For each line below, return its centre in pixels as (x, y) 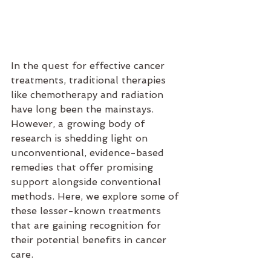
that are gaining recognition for (87, 226)
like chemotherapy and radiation (89, 95)
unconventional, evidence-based (89, 153)
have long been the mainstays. (84, 109)
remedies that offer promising (83, 168)
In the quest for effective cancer (89, 66)
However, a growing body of (79, 124)
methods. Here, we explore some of (96, 197)
